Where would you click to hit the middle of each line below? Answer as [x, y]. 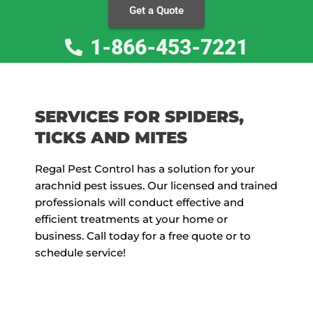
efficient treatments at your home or [131, 219]
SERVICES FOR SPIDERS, [139, 116]
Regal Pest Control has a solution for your [145, 168]
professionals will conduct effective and [139, 202]
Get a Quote [156, 10]
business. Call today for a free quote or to [143, 235]
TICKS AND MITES [111, 137]
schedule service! [80, 252]
